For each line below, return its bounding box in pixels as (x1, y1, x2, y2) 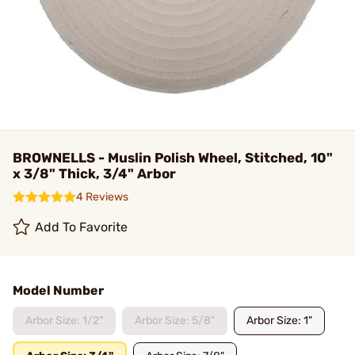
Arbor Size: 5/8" (135, 314, 215, 327)
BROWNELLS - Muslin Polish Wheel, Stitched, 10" (13, 150, 333, 166)
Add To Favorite (35, 219, 128, 235)
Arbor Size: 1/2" (25, 314, 103, 327)
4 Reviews (76, 190, 128, 204)
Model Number (13, 283, 104, 298)
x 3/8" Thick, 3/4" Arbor (13, 166, 176, 181)
